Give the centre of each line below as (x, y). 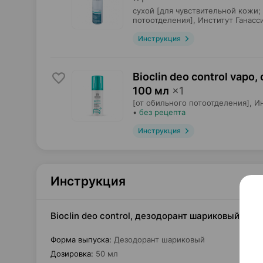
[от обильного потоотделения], (192, 103)
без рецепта (162, 112)
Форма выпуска (80, 240)
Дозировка (71, 254)
